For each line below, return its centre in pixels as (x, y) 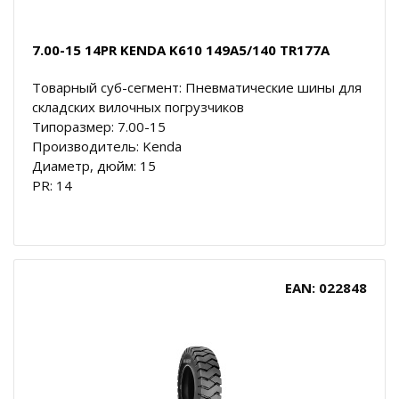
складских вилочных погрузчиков (138, 106)
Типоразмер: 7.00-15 (99, 126)
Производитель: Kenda (107, 146)
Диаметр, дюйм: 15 (94, 165)
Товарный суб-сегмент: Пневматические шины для (197, 87)
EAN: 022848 (326, 287)
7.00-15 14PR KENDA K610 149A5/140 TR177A (181, 49)
